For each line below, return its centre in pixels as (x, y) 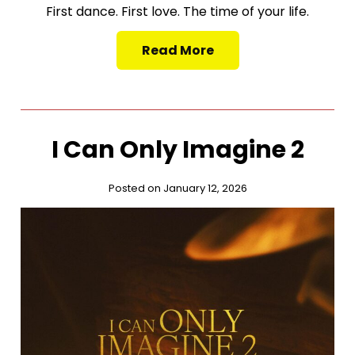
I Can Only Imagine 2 (177, 150)
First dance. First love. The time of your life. (177, 12)
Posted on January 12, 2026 (177, 189)
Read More (177, 51)
